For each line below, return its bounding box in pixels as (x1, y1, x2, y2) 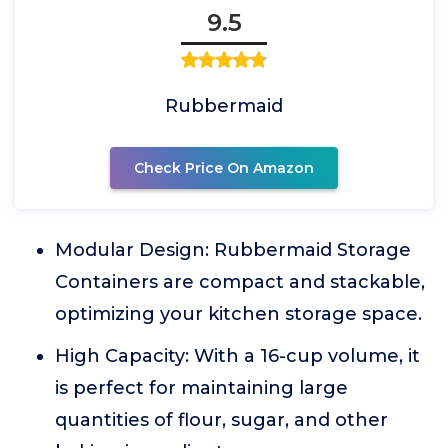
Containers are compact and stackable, (55, 271, 425, 293)
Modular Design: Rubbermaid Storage (55, 239, 411, 261)
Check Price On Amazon (134, 159, 314, 177)
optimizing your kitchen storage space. (55, 303, 422, 325)
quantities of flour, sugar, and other (55, 409, 388, 431)
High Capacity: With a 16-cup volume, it (55, 345, 420, 367)
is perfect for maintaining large (55, 377, 348, 399)
